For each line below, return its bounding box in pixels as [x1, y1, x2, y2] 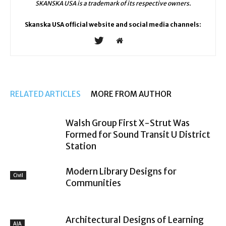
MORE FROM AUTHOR [91, 89, 172, 99]
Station [66, 141, 96, 152]
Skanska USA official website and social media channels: [25, 21, 201, 28]
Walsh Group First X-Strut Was [66, 118, 190, 129]
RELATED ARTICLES [10, 89, 81, 99]
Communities [66, 178, 121, 189]
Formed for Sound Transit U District [66, 129, 210, 140]
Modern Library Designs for [66, 166, 177, 177]
